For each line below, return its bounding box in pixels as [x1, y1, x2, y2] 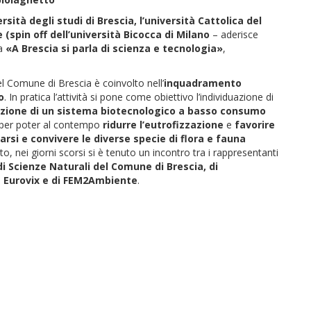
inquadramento [164, 76, 242, 90]
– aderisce [210, 27, 258, 41]
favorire [235, 117, 275, 131]
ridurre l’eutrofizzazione [103, 117, 224, 131]
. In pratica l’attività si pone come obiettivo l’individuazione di [4, 90, 274, 103]
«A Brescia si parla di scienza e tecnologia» [6, 41, 223, 55]
